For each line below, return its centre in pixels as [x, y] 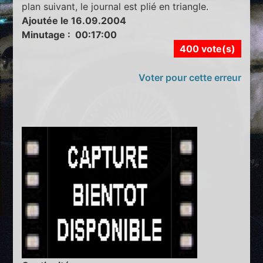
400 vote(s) [207, 48]
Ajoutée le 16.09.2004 [74, 20]
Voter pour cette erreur [190, 77]
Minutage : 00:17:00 [70, 34]
